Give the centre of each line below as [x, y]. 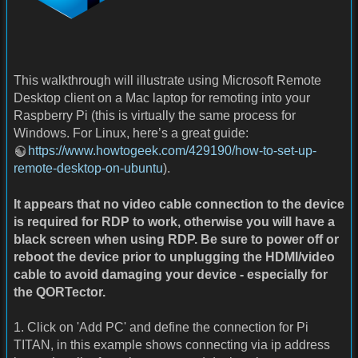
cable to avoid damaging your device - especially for [171, 274]
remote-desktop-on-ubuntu [88, 169]
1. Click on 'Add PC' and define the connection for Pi [161, 327]
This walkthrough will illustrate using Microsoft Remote [167, 81]
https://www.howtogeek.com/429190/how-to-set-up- [172, 151]
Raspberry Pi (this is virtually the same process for [155, 116]
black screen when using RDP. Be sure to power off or [176, 239]
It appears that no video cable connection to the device [179, 204]
